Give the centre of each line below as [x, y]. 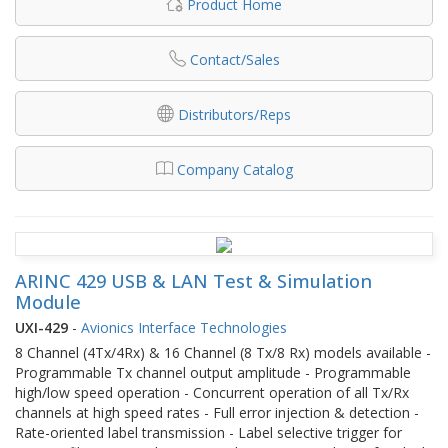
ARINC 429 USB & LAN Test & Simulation [193, 280]
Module [48, 301]
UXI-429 [41, 327]
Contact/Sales [234, 59]
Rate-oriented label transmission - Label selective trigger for [208, 432]
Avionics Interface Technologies [184, 327]
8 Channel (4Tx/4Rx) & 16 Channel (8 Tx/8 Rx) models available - [223, 352]
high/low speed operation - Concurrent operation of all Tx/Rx [212, 392]
